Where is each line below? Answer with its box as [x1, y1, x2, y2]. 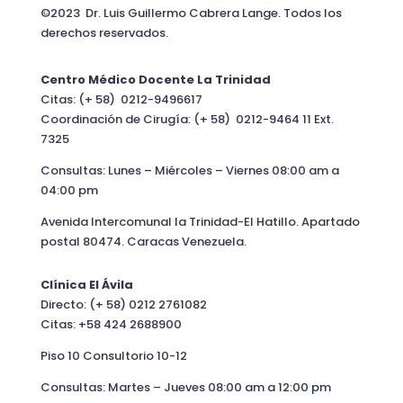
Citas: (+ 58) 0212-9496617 [40, 91, 202, 109]
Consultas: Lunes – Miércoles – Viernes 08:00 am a [40, 162, 339, 180]
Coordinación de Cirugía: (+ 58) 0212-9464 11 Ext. [40, 111, 334, 129]
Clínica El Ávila [40, 276, 133, 294]
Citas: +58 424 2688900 [40, 316, 182, 334]
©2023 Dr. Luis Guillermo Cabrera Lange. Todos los [40, 4, 342, 22]
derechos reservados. [40, 24, 168, 42]
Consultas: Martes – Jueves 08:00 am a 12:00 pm [40, 379, 331, 397]
